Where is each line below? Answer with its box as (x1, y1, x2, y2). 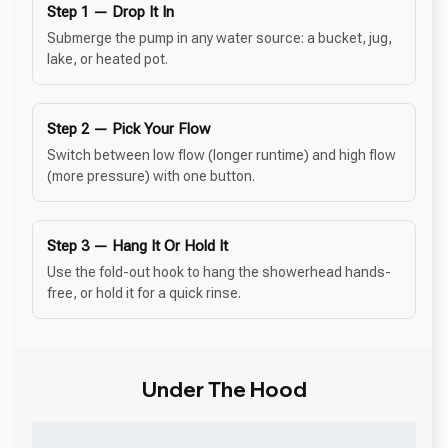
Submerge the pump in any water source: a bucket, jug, (47, 30, 392, 47)
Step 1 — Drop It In (47, 3, 174, 22)
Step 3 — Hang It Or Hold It (47, 237, 228, 256)
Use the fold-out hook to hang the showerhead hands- (47, 264, 391, 281)
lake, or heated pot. (47, 51, 168, 68)
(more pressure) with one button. (47, 168, 255, 185)
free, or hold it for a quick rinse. (47, 285, 241, 302)
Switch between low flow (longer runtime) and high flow (47, 147, 396, 164)
